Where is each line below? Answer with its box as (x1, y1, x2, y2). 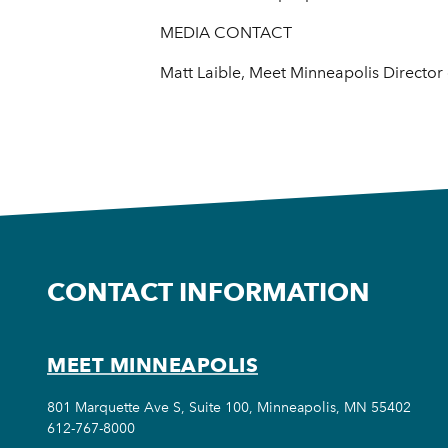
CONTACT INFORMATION (47, 275, 370, 308)
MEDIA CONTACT (160, 23, 292, 43)
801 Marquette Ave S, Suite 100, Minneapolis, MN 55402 (47, 398, 411, 416)
